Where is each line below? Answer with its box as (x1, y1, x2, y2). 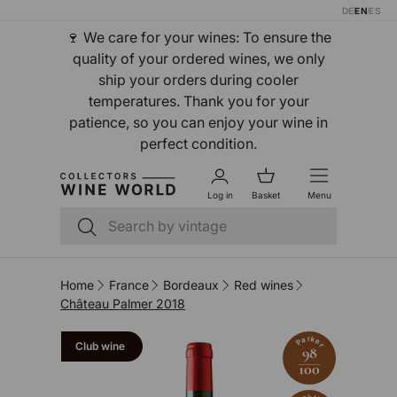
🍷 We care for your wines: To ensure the (66, 28, 331, 47)
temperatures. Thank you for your (88, 92, 309, 111)
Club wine (75, 339, 125, 354)
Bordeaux (163, 277, 219, 293)
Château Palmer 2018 (60, 296, 185, 312)
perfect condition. (140, 135, 257, 153)
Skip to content (37, 24, 128, 39)
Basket (252, 190, 280, 201)
